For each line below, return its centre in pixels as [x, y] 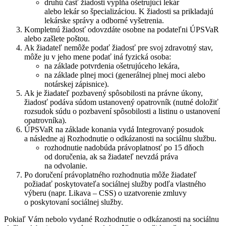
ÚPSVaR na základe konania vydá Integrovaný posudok [114, 129]
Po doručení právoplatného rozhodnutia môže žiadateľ [110, 175]
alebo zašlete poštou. [57, 38]
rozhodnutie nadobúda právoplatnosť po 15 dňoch [124, 147]
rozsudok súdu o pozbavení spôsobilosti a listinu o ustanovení [122, 111]
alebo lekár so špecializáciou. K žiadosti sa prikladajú [129, 11]
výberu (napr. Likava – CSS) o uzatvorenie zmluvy [105, 193]
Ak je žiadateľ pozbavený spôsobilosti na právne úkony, [114, 93]
